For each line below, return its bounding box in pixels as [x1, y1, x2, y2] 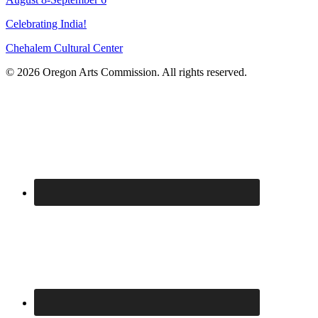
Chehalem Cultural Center [6, 41, 123, 54]
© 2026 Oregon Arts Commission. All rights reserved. [6, 65, 247, 78]
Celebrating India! [6, 17, 87, 30]
